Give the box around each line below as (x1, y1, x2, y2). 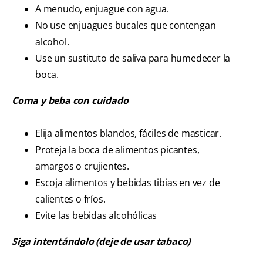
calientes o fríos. (35, 193, 106, 206)
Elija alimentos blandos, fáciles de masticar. (35, 127, 221, 140)
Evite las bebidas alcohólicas (35, 209, 157, 222)
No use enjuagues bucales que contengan (35, 19, 216, 32)
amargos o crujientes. (35, 160, 129, 173)
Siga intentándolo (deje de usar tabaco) (12, 235, 191, 248)
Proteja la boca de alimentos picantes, (35, 143, 200, 157)
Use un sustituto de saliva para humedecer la (35, 52, 231, 65)
